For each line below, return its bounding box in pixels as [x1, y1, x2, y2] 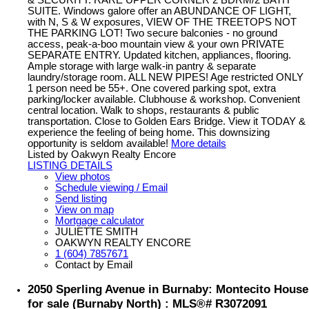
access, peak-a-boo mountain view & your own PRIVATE [28, 38, 284, 50]
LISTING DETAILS [28, 159, 112, 171]
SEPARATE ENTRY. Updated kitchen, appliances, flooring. [28, 49, 291, 61]
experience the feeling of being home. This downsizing [28, 126, 270, 138]
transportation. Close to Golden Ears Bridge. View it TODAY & [28, 115, 306, 127]
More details [171, 137, 226, 149]
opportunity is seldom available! [28, 137, 168, 149]
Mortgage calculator [55, 215, 144, 226]
